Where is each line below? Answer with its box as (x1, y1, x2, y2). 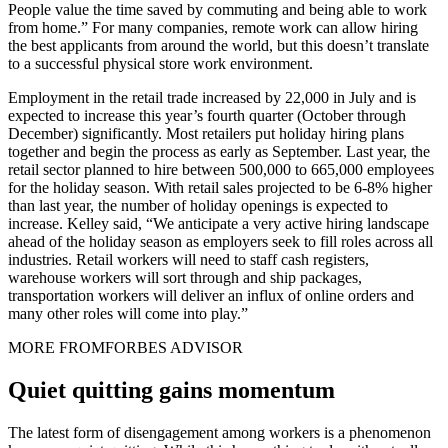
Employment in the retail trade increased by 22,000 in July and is (8, 89, 416, 107)
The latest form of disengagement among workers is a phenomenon (8, 424, 431, 442)
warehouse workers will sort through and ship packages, (8, 269, 362, 287)
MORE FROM (8, 339, 105, 357)
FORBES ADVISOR (105, 339, 243, 357)
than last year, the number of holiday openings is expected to (8, 197, 388, 215)
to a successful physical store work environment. (8, 55, 313, 73)
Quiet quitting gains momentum (8, 377, 335, 404)
